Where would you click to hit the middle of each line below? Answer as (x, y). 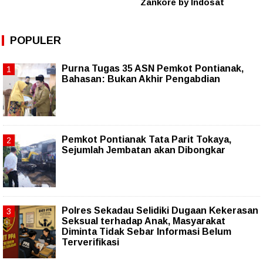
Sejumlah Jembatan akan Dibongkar (144, 150)
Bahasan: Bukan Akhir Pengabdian (141, 79)
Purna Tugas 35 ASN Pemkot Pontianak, (153, 69)
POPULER (36, 41)
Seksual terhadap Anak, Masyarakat (144, 221)
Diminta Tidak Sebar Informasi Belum (146, 232)
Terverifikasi (90, 242)
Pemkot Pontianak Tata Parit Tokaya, (146, 140)
